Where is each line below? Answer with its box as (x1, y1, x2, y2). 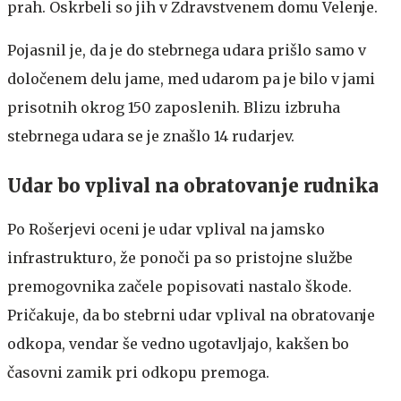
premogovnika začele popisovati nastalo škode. (7, 277, 352, 295)
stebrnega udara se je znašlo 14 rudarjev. (7, 127, 294, 145)
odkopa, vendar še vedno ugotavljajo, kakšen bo (7, 335, 349, 353)
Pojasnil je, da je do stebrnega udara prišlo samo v (7, 41, 366, 59)
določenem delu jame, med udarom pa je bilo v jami (7, 70, 375, 88)
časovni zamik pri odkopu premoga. (7, 363, 269, 381)
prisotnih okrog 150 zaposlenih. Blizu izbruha (7, 98, 340, 116)
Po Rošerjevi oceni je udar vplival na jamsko (7, 220, 325, 238)
